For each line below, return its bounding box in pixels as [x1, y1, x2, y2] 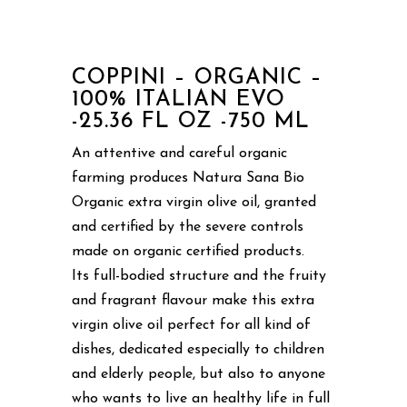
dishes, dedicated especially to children [72, 342, 324, 357]
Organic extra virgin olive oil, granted [72, 194, 316, 210]
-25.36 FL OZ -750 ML [72, 110, 310, 133]
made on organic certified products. [72, 243, 304, 259]
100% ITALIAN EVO [72, 88, 285, 111]
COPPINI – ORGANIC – [72, 66, 323, 89]
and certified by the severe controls [72, 219, 303, 234]
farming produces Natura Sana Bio [72, 170, 304, 185]
